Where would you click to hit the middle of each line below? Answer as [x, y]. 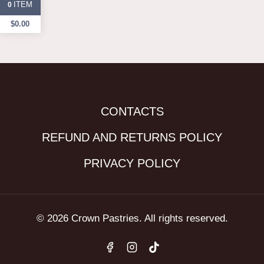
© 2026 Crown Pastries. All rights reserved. [132, 218]
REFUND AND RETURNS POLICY [132, 137]
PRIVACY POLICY [132, 163]
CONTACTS [132, 111]
